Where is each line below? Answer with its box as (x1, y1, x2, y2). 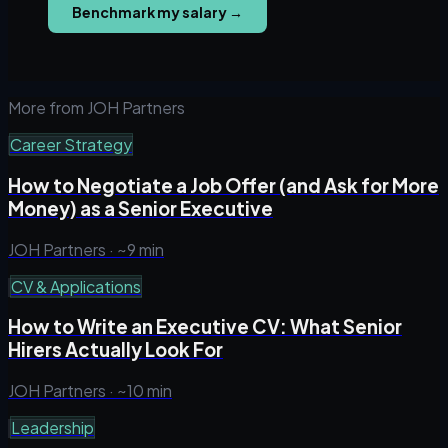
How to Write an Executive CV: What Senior (8, 315, 402, 339)
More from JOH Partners (8, 97, 185, 119)
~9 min (117, 238, 164, 260)
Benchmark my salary (72, 3, 227, 22)
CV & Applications (11, 275, 141, 297)
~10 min (117, 380, 172, 402)
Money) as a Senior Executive (8, 196, 273, 220)
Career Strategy (10, 134, 132, 156)
